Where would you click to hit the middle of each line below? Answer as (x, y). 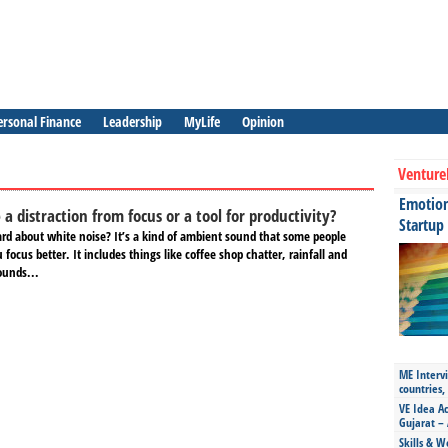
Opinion (263, 121)
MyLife (202, 121)
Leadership (132, 121)
